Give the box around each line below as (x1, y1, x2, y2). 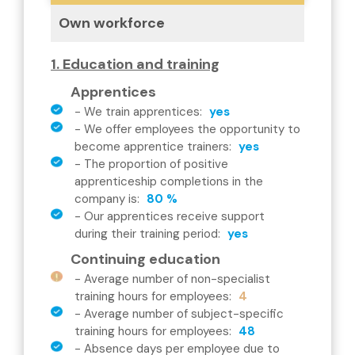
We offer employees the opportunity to (84, 121, 300, 137)
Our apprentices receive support (84, 208, 265, 224)
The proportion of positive (84, 156, 228, 172)
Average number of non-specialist (84, 271, 270, 287)
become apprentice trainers (74, 139, 229, 155)
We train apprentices (84, 104, 200, 120)
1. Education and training (51, 55, 219, 74)
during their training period (74, 226, 218, 242)
